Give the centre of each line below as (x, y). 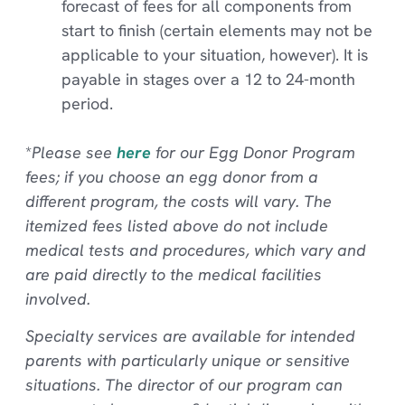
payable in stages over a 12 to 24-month (208, 80)
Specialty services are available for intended (190, 336)
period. (87, 104)
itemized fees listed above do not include (176, 226)
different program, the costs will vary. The (178, 202)
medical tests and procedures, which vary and (195, 250)
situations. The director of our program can (184, 385)
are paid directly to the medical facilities (173, 275)
